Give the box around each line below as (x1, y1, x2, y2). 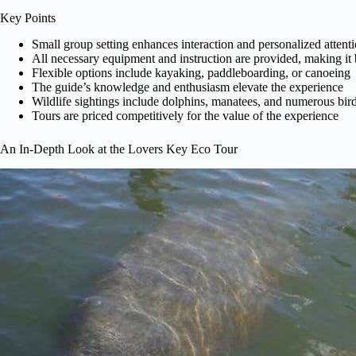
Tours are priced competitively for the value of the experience (32, 108, 339, 122)
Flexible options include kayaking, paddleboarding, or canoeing (32, 65, 350, 79)
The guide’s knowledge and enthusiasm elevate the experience (32, 79, 343, 94)
